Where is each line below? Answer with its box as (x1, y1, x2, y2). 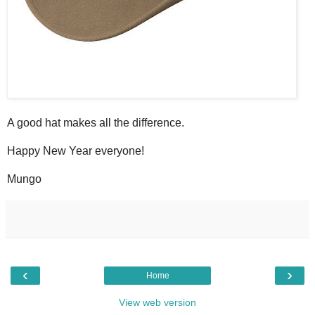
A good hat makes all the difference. (7, 116, 184, 129)
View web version (119, 296, 196, 308)
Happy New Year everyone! (7, 144, 144, 157)
